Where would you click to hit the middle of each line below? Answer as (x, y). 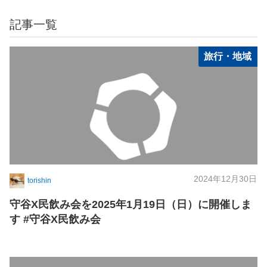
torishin (39, 181)
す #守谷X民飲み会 (55, 219)
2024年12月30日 (226, 179)
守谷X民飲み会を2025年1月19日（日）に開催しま (131, 204)
